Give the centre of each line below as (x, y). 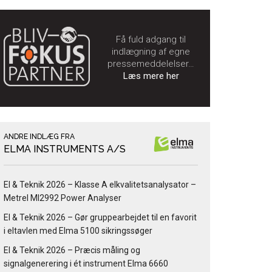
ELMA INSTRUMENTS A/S (65, 149)
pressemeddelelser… (151, 64)
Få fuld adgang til (151, 40)
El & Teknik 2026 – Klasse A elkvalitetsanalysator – (100, 185)
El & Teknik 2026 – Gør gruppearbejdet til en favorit (100, 218)
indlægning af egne (151, 52)
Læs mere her (151, 76)
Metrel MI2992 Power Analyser (63, 198)
